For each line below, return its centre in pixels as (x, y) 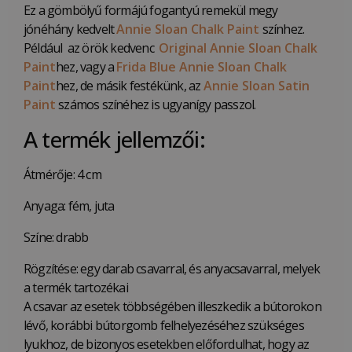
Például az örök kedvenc (92, 48)
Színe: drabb (56, 238)
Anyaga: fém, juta (69, 206)
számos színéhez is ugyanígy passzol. (156, 105)
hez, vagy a (86, 67)
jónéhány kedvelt (70, 29)
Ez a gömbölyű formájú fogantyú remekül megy (151, 11)
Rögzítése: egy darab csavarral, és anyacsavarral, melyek (172, 269)
